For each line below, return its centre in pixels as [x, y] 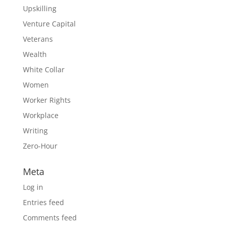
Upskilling [39, 8]
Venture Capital [49, 24]
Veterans [38, 39]
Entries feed [43, 202]
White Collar [44, 69]
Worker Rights [47, 100]
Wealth [35, 54]
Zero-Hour [40, 146]
